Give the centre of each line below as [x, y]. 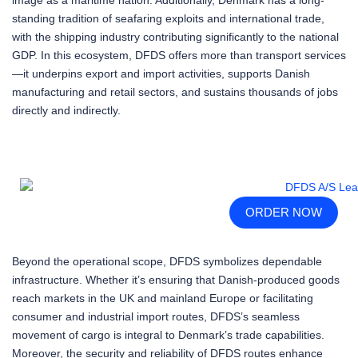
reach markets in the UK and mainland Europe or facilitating [163, 298]
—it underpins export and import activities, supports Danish [161, 73]
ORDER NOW [284, 213]
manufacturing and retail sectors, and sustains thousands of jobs [175, 91]
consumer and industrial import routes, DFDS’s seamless [156, 317]
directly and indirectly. [66, 110]
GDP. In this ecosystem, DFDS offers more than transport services [179, 55]
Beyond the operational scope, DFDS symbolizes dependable [167, 262]
